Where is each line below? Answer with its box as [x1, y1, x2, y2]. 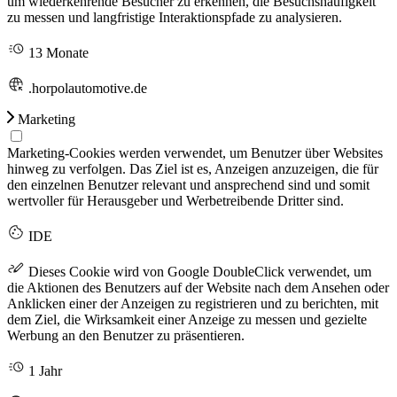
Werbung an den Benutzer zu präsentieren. [7, 327, 245, 343]
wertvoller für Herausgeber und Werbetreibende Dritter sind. [7, 192, 344, 208]
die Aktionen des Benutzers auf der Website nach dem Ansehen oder [7, 279, 389, 295]
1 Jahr [25, 362, 62, 378]
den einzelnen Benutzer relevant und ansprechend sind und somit [7, 176, 370, 192]
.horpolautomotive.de [25, 80, 147, 96]
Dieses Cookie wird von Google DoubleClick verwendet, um [25, 263, 371, 279]
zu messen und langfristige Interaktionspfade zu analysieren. [7, 9, 342, 25]
